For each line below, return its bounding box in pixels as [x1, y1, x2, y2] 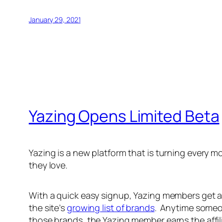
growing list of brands [66, 202, 155, 214]
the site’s [29, 202, 67, 214]
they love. [29, 159, 69, 171]
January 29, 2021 [29, 15, 81, 25]
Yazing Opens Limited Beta [29, 105, 220, 127]
